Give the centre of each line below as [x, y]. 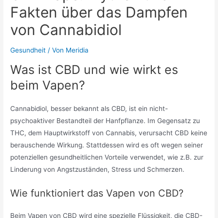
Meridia [77, 50]
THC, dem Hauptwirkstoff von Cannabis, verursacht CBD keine [109, 133]
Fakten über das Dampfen [99, 12]
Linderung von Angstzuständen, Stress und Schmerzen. [98, 169]
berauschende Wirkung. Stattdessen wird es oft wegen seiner [107, 145]
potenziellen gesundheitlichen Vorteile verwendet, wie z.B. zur [107, 157]
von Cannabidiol [66, 30]
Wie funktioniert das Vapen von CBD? [97, 193]
